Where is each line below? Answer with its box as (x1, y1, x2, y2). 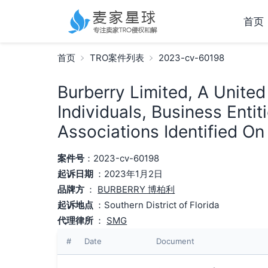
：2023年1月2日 (95, 168, 163, 179)
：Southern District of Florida (95, 199, 220, 211)
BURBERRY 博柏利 (98, 184, 175, 195)
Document (156, 236, 194, 246)
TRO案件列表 (89, 52, 144, 63)
